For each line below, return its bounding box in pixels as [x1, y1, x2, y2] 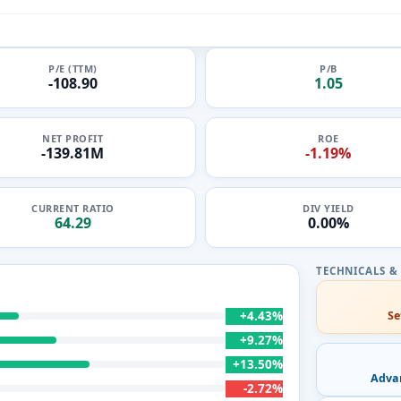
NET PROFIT [42, 132, 104, 145]
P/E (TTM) [48, 62, 98, 75]
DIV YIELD [303, 201, 354, 215]
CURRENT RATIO [31, 201, 115, 215]
